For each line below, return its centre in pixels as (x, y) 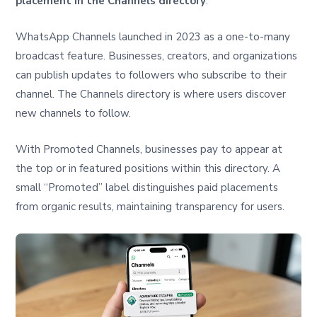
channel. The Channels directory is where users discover (151, 94)
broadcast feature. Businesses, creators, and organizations (157, 56)
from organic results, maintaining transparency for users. (150, 207)
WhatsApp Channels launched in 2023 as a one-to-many (153, 37)
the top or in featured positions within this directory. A (148, 169)
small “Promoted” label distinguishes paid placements (147, 188)
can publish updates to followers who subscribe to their (151, 75)
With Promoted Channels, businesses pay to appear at (149, 150)
